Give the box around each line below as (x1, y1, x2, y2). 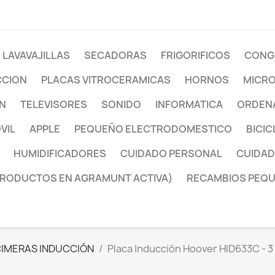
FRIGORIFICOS (161, 48, 230, 62)
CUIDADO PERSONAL (120, 147, 222, 160)
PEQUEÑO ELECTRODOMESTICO (74, 122, 232, 136)
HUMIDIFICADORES (14, 147, 106, 160)
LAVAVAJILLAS (2, 48, 70, 62)
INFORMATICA (155, 98, 223, 111)
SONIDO (101, 98, 141, 111)
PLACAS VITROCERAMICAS (41, 73, 171, 87)
